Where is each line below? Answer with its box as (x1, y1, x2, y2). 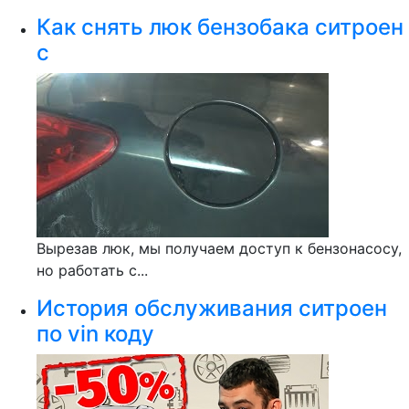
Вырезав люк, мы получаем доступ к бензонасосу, (37, 239, 402, 257)
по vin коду (37, 320, 154, 347)
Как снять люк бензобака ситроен (37, 14, 404, 40)
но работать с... (37, 261, 148, 279)
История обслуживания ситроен (37, 295, 387, 321)
